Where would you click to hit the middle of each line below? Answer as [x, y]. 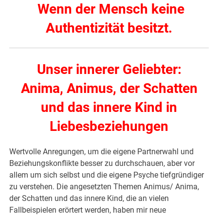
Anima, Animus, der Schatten [109, 89]
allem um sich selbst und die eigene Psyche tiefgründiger [107, 175]
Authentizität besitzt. [109, 28]
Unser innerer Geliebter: [109, 70]
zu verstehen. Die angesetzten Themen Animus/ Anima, [104, 187]
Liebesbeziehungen [109, 127]
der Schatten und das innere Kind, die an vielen [89, 199]
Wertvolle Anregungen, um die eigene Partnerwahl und [102, 152]
